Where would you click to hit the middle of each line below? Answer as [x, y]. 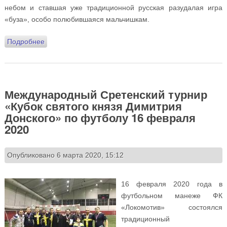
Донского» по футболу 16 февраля [100, 117]
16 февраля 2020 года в [172, 184]
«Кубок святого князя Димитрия [93, 106]
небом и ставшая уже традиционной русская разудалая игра [113, 7]
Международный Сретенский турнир [106, 94]
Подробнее [26, 41]
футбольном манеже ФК [172, 196]
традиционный [145, 219]
